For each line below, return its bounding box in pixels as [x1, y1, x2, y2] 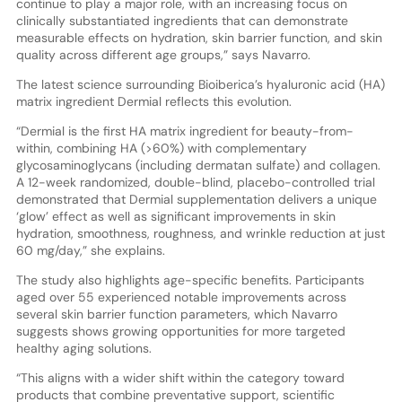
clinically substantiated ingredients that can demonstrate [15, 12, 348, 29]
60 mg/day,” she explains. [15, 241, 165, 258]
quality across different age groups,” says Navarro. [15, 46, 310, 63]
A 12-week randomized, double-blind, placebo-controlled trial [15, 173, 375, 190]
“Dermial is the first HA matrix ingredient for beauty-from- [15, 122, 354, 139]
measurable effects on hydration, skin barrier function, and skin [15, 29, 382, 46]
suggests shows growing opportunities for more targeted [15, 322, 345, 339]
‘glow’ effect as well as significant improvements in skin [15, 207, 336, 224]
